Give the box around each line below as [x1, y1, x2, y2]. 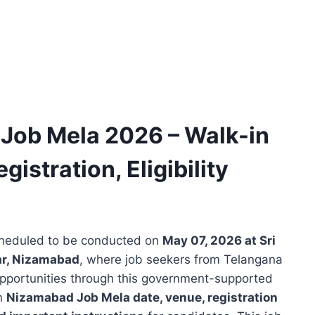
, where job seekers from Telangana [79, 252, 283, 267]
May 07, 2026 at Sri [162, 233, 276, 248]
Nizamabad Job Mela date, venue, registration [6, 290, 278, 305]
